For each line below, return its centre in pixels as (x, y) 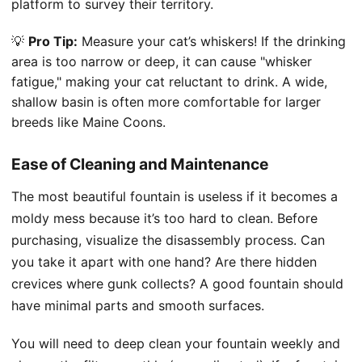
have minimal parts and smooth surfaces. (138, 305)
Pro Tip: (53, 41)
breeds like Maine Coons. (88, 122)
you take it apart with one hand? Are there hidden (164, 261)
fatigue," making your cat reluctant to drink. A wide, (169, 81)
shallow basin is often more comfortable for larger (166, 101)
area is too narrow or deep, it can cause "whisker (162, 61)
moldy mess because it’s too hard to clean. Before (164, 218)
